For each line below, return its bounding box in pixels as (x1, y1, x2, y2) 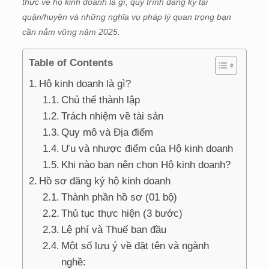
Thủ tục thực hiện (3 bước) (61, 207, 183, 219)
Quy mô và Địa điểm (61, 126, 154, 138)
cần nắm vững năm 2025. (22, 26, 120, 37)
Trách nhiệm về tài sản (61, 110, 164, 122)
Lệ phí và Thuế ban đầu (61, 223, 167, 235)
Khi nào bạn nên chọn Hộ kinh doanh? (61, 159, 231, 171)
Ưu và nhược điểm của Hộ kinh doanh (61, 142, 234, 154)
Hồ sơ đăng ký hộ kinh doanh (39, 175, 171, 187)
